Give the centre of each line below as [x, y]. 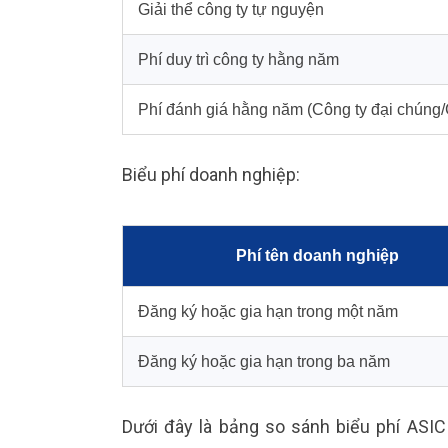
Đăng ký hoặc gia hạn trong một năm [268, 311]
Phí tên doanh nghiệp [317, 255]
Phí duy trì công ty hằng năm [238, 59]
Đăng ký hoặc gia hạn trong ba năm [264, 361]
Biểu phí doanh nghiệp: [211, 174]
